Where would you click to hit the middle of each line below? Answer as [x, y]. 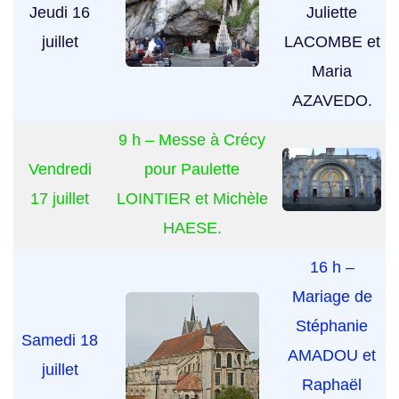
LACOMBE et [332, 42]
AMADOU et [332, 356]
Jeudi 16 [60, 13]
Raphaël [332, 385]
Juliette [332, 13]
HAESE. [192, 228]
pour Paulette [192, 170]
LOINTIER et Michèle [192, 199]
